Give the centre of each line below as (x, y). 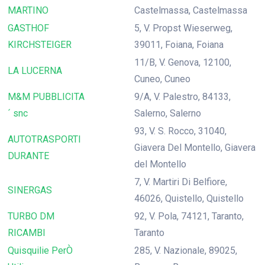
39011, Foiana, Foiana (179, 45)
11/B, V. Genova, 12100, (183, 62)
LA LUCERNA (35, 71)
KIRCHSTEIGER (40, 45)
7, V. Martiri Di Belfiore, (181, 182)
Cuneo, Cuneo (162, 79)
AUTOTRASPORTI (44, 139)
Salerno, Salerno (168, 113)
